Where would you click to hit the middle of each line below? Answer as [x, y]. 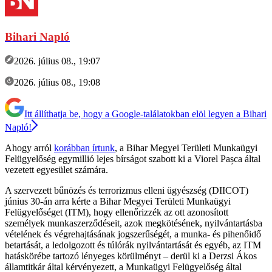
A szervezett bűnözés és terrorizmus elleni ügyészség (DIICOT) [127, 190]
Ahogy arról [29, 148]
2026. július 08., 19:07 [57, 61]
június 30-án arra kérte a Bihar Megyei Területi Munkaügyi [118, 201]
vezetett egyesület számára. [56, 169]
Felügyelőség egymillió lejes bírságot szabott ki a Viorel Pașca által [133, 158]
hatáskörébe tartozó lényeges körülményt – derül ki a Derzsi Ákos [131, 256]
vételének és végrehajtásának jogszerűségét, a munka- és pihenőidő [133, 234]
